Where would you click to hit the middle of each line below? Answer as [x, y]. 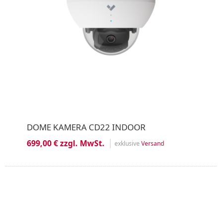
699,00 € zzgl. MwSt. [65, 143]
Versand [152, 143]
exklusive [128, 143]
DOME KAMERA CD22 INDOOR [86, 127]
